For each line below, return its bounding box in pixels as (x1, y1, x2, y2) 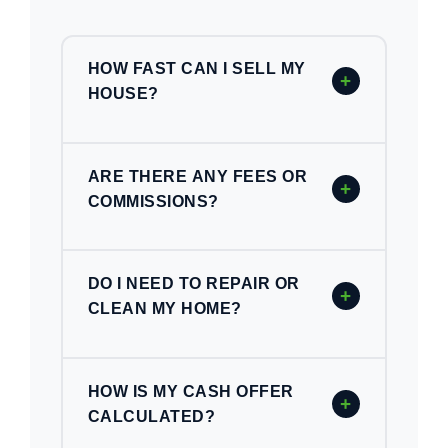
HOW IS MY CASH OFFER (88, 382, 294, 400)
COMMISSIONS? (88, 192, 219, 210)
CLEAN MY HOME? (88, 300, 242, 318)
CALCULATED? (88, 407, 216, 425)
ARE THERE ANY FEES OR (88, 167, 308, 185)
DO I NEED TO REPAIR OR (88, 275, 300, 293)
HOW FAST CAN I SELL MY (88, 60, 306, 78)
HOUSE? (88, 85, 159, 103)
